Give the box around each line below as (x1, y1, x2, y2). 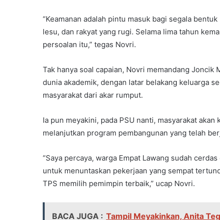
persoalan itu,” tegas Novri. (43, 40, 136, 50)
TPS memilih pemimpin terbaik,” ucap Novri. (43, 179, 195, 189)
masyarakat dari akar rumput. (43, 90, 143, 100)
